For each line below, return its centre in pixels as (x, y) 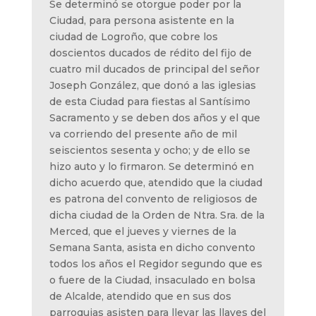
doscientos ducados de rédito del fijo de (150, 53)
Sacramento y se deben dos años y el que (154, 117)
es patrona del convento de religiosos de (153, 199)
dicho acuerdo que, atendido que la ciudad (156, 182)
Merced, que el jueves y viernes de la (142, 231)
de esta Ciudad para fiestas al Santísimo (150, 101)
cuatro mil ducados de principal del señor (154, 69)
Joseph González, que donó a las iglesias (152, 85)
